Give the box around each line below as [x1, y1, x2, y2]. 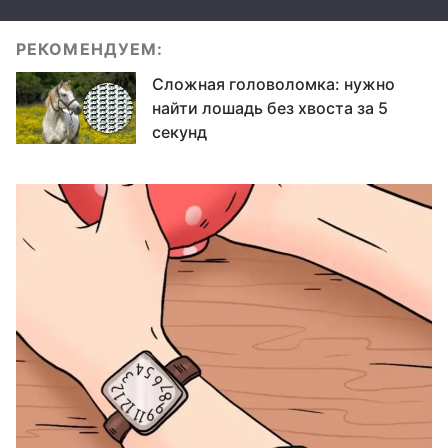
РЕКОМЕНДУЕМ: [16, 39, 164, 59]
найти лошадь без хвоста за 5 [152, 98, 388, 118]
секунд [152, 122, 207, 142]
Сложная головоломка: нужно [152, 74, 395, 94]
